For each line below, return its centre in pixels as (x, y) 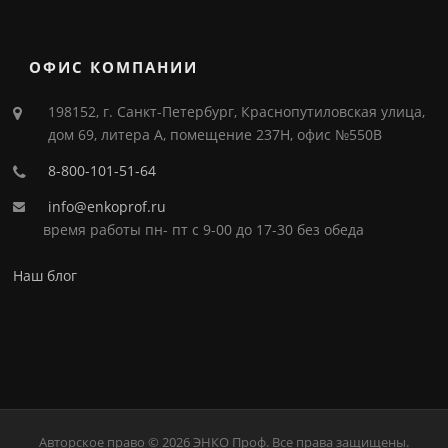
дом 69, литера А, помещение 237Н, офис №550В (215, 135)
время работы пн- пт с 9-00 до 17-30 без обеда (204, 230)
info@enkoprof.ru (107, 207)
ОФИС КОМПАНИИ (114, 67)
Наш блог (45, 276)
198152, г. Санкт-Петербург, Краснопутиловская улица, (237, 112)
